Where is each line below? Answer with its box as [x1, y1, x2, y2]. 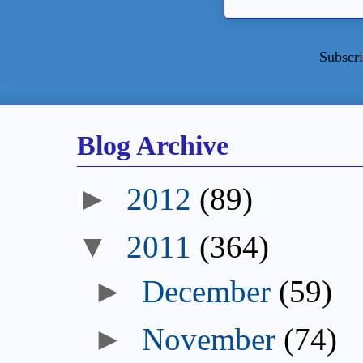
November [142, 322, 276, 357]
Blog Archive [77, 129, 228, 160]
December [142, 274, 271, 310]
